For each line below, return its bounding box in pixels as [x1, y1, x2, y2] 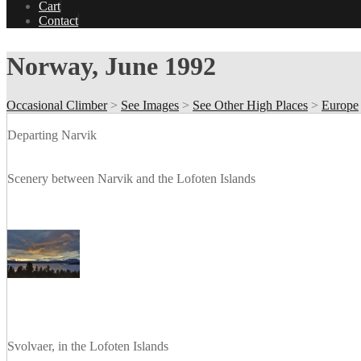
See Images [121, 98, 179, 113]
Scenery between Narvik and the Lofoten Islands [7, 172, 255, 186]
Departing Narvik [7, 128, 97, 143]
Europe [322, 98, 359, 113]
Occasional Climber [6, 98, 107, 113]
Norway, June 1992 [6, 51, 216, 81]
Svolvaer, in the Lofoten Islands [7, 339, 168, 354]
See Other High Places [193, 98, 308, 113]
